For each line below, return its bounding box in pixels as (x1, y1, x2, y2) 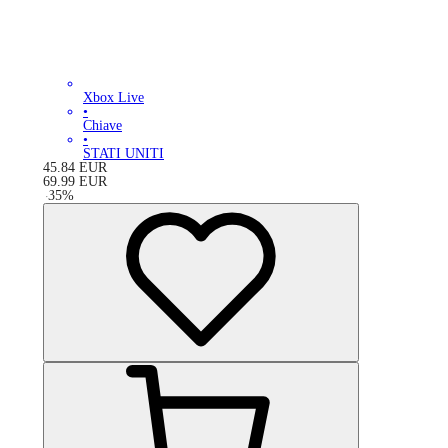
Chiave (83, 117, 122, 133)
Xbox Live (83, 89, 144, 105)
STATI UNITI (83, 145, 164, 161)
